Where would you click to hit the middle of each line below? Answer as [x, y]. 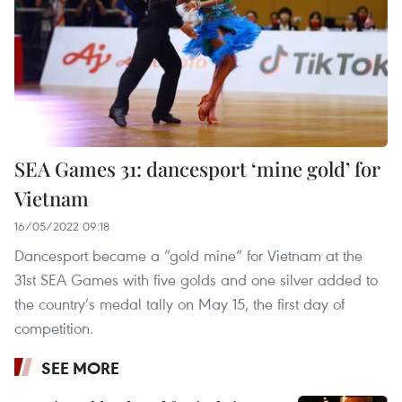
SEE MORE [80, 367]
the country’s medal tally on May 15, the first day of [179, 303]
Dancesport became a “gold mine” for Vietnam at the [188, 255]
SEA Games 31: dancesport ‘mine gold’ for [197, 168]
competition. [54, 328]
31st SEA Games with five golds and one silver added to [196, 279]
